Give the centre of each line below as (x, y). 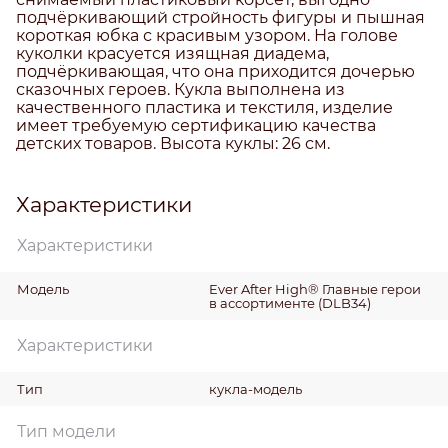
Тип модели (66, 431)
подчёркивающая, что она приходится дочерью (215, 71)
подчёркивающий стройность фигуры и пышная (220, 17)
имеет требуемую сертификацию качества (196, 125)
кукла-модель (255, 388)
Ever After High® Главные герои (314, 288)
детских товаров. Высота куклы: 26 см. (173, 143)
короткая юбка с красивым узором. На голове (207, 35)
